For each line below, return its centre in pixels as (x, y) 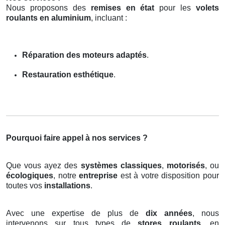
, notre (66, 175)
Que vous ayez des (43, 165)
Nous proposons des (48, 8)
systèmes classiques (121, 165)
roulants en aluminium (48, 18)
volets (207, 8)
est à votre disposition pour (168, 175)
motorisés (186, 165)
